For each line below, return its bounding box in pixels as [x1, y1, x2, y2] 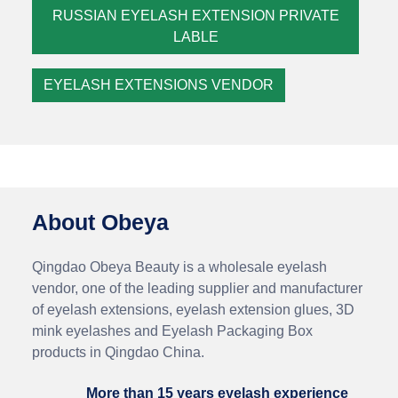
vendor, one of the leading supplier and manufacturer [32, 281, 362, 296]
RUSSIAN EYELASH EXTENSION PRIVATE [52, 8, 339, 23]
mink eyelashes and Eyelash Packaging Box [32, 323, 313, 338]
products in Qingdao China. [32, 345, 204, 360]
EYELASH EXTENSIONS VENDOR [44, 77, 274, 92]
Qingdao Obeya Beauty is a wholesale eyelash [32, 259, 327, 275]
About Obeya [32, 210, 169, 235]
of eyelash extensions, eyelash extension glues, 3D [32, 302, 354, 317]
